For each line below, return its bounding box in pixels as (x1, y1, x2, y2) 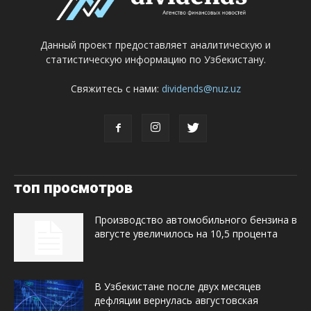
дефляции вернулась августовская (94, 294, 258, 308)
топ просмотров (14, 179, 133, 197)
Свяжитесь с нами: (70, 82, 162, 96)
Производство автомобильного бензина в (94, 213, 297, 227)
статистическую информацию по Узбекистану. (45, 53, 266, 67)
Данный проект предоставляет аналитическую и (40, 38, 271, 52)
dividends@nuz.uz (161, 82, 241, 96)
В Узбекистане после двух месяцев (94, 280, 261, 294)
